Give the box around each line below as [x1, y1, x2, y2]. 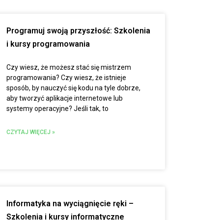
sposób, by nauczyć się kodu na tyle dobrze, [6, 84, 140, 92]
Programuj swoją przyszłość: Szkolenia [6, 26, 150, 35]
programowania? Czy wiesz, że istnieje [6, 74, 126, 82]
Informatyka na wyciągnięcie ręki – [6, 199, 134, 208]
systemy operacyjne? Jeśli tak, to [6, 105, 109, 112]
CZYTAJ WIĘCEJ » [6, 129, 55, 136]
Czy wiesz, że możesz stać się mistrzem [6, 63, 131, 71]
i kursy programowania [6, 39, 90, 49]
